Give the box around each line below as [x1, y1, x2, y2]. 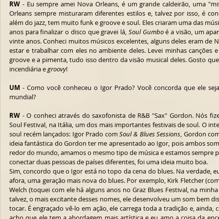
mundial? [9, 92, 36, 101]
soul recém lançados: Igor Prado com [9, 130, 120, 138]
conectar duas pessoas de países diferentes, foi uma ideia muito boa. [9, 157, 209, 166]
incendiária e [9, 65, 47, 73]
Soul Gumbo [128, 27, 164, 36]
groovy [47, 65, 66, 73]
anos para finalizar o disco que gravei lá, [9, 27, 129, 36]
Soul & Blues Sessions [119, 130, 181, 138]
